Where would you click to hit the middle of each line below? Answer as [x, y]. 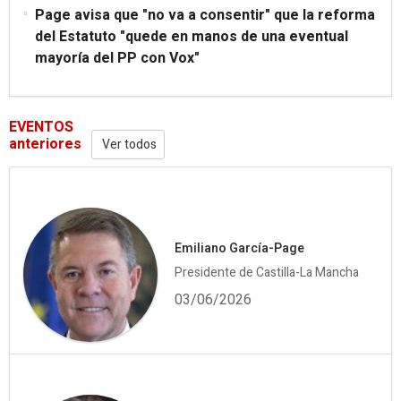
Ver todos [128, 144]
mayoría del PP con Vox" [117, 58]
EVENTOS [41, 127]
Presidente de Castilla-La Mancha [267, 272]
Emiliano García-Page [239, 248]
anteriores [45, 144]
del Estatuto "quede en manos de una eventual [192, 36]
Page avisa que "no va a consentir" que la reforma [205, 15]
